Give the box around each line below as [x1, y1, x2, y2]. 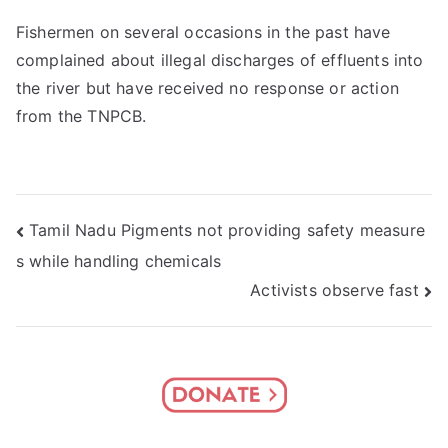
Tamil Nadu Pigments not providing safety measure [29, 220, 425, 241]
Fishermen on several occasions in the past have [16, 22, 391, 43]
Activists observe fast [250, 280, 419, 301]
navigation [15, 257, 176, 297]
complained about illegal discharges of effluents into [16, 50, 424, 71]
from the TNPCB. [16, 106, 147, 127]
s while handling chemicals [16, 251, 222, 272]
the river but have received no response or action [16, 78, 399, 99]
